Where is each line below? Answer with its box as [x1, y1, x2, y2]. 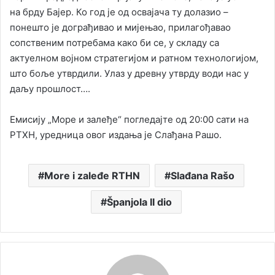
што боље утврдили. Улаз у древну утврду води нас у [10, 67, 249, 79]
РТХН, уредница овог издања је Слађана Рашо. [10, 128, 222, 141]
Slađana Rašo [170, 169, 234, 182]
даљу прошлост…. [10, 82, 90, 95]
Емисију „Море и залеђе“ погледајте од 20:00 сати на [10, 113, 249, 125]
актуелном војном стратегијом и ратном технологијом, [10, 52, 258, 64]
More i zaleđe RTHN [44, 169, 140, 182]
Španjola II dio [106, 195, 172, 208]
